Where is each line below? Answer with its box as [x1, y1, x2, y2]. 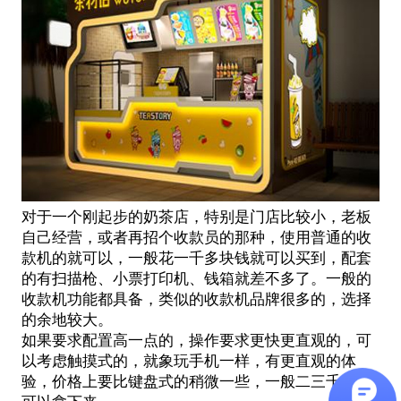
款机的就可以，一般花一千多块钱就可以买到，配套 [21, 249, 371, 268]
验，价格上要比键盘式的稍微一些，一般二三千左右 [21, 372, 371, 391]
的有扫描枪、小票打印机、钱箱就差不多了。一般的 [21, 269, 371, 288]
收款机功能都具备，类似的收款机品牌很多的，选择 [21, 290, 371, 309]
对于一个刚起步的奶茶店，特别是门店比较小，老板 [21, 208, 371, 226]
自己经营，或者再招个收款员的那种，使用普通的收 [21, 228, 371, 247]
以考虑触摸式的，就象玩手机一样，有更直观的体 [21, 352, 356, 371]
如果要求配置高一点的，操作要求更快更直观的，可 [21, 331, 371, 350]
